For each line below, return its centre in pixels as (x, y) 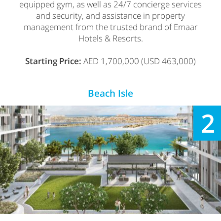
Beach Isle (110, 93)
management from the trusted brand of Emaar (110, 27)
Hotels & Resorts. (110, 38)
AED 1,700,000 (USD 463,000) (139, 61)
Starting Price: (53, 61)
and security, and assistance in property (110, 16)
